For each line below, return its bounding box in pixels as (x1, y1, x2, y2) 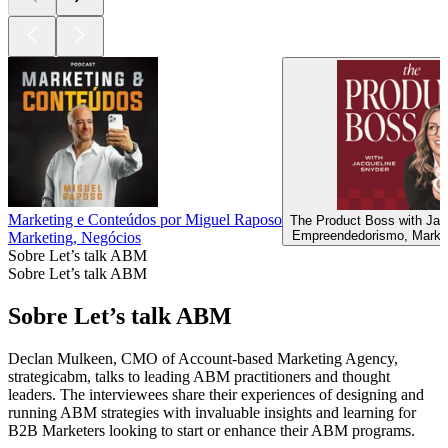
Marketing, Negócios (8, 229, 141, 247)
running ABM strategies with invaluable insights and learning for (8, 403, 416, 421)
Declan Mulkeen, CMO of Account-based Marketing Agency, (8, 349, 398, 367)
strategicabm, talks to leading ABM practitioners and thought (8, 367, 390, 385)
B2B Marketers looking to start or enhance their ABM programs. (8, 421, 415, 439)
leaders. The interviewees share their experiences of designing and (8, 385, 424, 403)
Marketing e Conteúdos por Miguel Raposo (8, 211, 282, 229)
